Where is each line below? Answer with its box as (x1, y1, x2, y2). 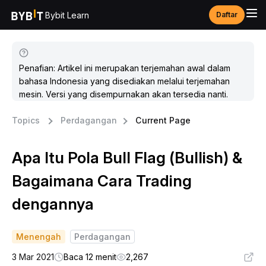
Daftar (216, 10, 237, 19)
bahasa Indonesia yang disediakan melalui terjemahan (19, 76, 230, 86)
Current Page (135, 115, 191, 125)
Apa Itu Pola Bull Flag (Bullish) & (12, 148, 242, 167)
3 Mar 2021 (12, 252, 54, 262)
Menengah (16, 232, 61, 242)
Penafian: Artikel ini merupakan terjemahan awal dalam (19, 63, 230, 73)
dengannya (12, 195, 94, 213)
